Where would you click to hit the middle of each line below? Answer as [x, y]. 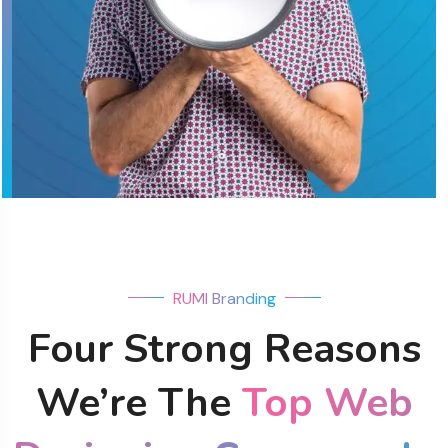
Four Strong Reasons [224, 349]
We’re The [138, 403]
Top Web [327, 403]
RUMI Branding [224, 299]
